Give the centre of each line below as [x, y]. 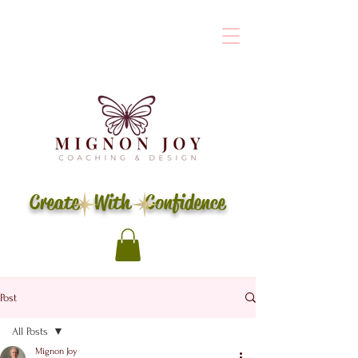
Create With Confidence [127, 203]
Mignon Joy [56, 351]
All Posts [30, 331]
